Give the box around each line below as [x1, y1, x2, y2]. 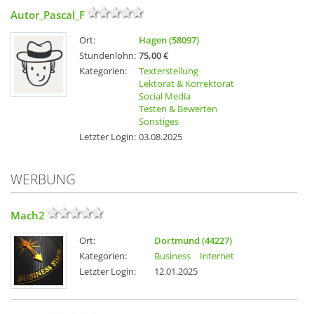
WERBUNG [11, 170, 76, 189]
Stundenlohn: [79, 49, 136, 62]
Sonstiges [139, 115, 179, 128]
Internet [200, 250, 234, 263]
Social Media [139, 90, 191, 103]
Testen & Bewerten [139, 102, 217, 116]
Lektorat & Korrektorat [139, 77, 234, 90]
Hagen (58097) [139, 34, 199, 47]
